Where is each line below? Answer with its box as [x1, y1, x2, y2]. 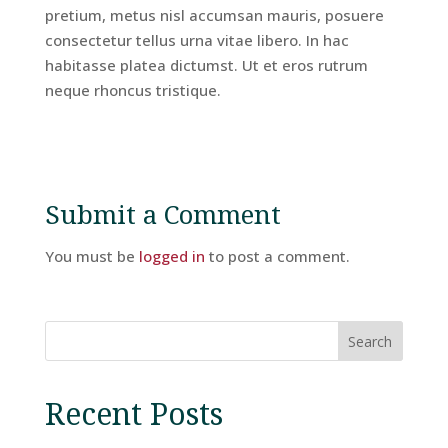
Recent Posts [44, 393, 223, 434]
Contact [89, 349, 168, 376]
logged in [138, 246, 205, 266]
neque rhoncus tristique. [44, 80, 221, 100]
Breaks [89, 179, 156, 206]
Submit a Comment [44, 196, 281, 232]
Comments [89, 267, 198, 294]
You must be [44, 246, 139, 266]
